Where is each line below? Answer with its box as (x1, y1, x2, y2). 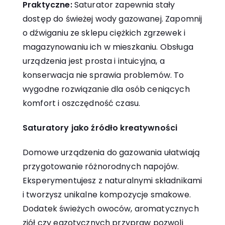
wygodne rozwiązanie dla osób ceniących (23, 83, 190, 95)
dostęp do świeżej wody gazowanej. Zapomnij (23, 13, 202, 25)
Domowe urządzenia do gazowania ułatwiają (23, 146, 200, 158)
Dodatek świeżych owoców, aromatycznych (23, 202, 199, 214)
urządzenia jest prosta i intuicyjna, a (23, 55, 165, 67)
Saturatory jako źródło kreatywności (23, 122, 178, 134)
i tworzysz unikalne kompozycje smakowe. (23, 188, 191, 200)
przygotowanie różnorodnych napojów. (23, 160, 179, 172)
